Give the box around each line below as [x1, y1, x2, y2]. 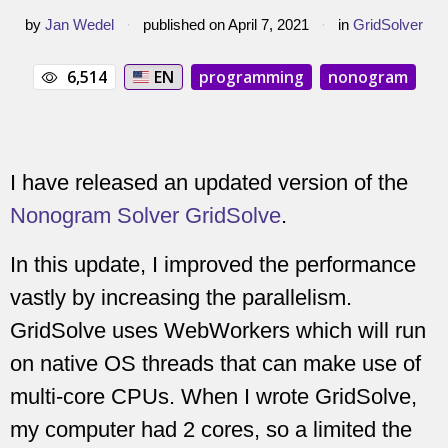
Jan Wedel [45, 16, 114, 34]
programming [198, 65, 304, 88]
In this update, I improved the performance [10, 252, 416, 278]
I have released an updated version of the [10, 170, 408, 196]
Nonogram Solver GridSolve [10, 203, 281, 229]
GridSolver [353, 16, 423, 34]
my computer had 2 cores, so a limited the [10, 417, 412, 443]
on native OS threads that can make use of [10, 351, 421, 377]
